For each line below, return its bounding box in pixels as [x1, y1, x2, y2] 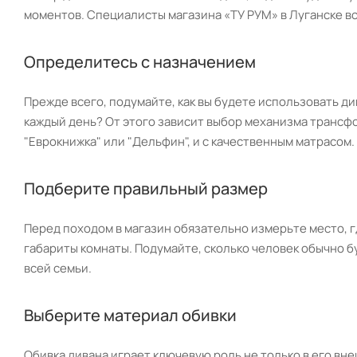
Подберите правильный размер [24, 177, 268, 199]
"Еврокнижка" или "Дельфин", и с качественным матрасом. [24, 132, 355, 150]
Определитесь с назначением [24, 50, 256, 73]
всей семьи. [24, 259, 92, 277]
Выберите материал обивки [24, 304, 237, 326]
